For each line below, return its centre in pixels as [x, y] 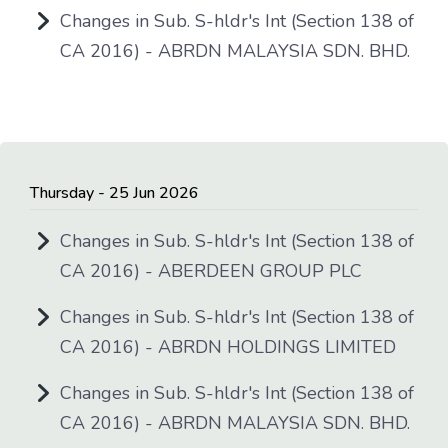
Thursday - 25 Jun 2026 [114, 193]
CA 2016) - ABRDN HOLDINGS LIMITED [228, 347]
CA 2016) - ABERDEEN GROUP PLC [211, 271]
